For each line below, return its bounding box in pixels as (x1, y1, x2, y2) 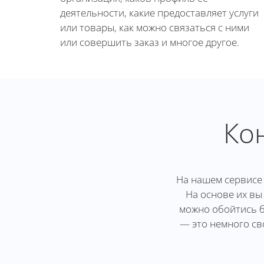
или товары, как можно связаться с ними (60, 21, 249, 34)
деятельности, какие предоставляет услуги (60, 6, 259, 19)
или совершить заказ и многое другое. (60, 35, 239, 49)
